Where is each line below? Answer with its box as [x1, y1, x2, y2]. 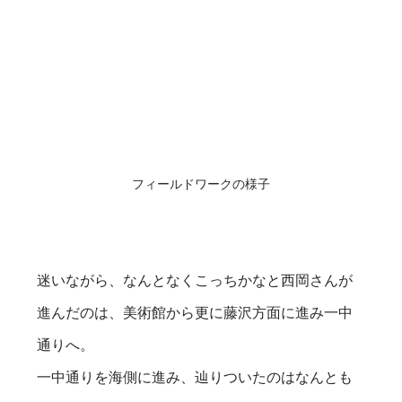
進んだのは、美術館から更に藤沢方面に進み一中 [37, 304, 354, 320]
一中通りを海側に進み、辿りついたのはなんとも [37, 369, 354, 385]
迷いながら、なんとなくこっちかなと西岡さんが [37, 272, 354, 288]
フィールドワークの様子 [132, 176, 270, 191]
